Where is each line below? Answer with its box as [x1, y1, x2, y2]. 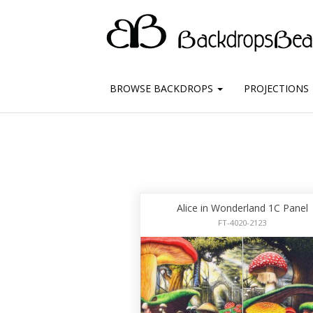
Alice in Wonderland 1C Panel [176, 201, 308, 215]
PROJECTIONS [244, 81, 309, 95]
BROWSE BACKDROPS [110, 81, 216, 95]
